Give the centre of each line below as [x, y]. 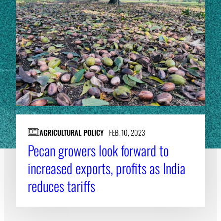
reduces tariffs [61, 185]
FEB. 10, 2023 [127, 132]
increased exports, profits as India [107, 168]
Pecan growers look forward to [98, 150]
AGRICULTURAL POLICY [72, 132]
